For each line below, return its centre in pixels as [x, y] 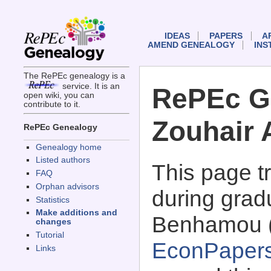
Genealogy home [68, 147]
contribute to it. [52, 105]
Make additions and [76, 213]
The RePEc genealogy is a [74, 76]
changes [53, 222]
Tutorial [50, 235]
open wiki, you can [59, 96]
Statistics [52, 200]
